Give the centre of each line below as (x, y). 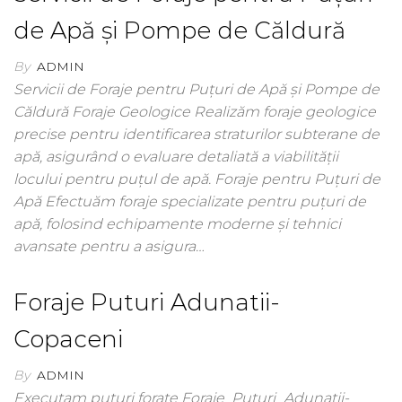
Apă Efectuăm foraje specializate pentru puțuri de (190, 201)
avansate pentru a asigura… (109, 246)
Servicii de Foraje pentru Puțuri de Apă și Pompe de (197, 89)
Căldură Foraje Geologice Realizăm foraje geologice (195, 112)
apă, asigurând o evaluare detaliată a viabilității (176, 157)
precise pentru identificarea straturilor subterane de (197, 134)
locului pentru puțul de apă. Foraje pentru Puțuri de (197, 179)
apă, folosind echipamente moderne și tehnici (177, 224)
